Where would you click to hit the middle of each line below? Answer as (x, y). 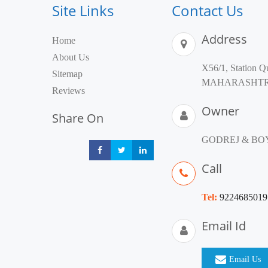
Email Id (224, 226)
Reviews (68, 91)
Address (224, 39)
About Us (71, 57)
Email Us (245, 259)
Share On (78, 118)
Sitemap (67, 74)
